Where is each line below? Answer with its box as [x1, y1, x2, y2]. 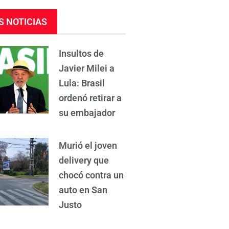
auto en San [59, 184, 108, 195]
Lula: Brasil [59, 77, 105, 88]
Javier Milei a [59, 62, 115, 74]
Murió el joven [59, 140, 118, 151]
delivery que [59, 154, 109, 166]
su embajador [59, 107, 116, 118]
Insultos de [59, 48, 104, 59]
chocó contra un [59, 169, 124, 180]
